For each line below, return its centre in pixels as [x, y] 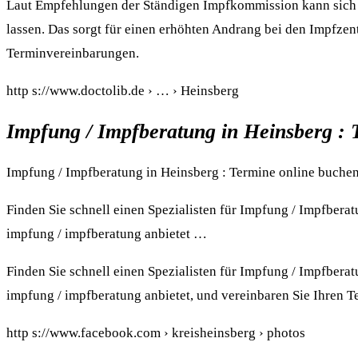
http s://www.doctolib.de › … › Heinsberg [123, 90]
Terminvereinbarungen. [73, 53]
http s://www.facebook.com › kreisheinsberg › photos [156, 333]
